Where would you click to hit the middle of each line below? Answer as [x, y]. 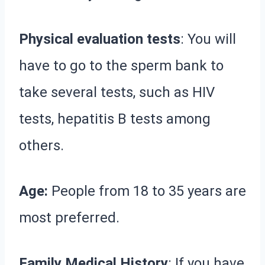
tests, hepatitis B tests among [115, 119]
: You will [208, 39]
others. [41, 145]
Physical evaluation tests [100, 39]
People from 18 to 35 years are [147, 191]
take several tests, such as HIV [117, 92]
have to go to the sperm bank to [121, 65]
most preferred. [69, 217]
